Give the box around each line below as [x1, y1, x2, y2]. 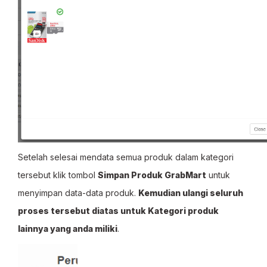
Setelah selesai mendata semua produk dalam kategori [18, 152, 234, 162]
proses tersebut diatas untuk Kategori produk [18, 206, 219, 216]
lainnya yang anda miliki [18, 223, 117, 234]
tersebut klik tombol [18, 170, 98, 180]
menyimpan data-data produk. [18, 188, 138, 198]
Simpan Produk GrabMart [98, 170, 206, 180]
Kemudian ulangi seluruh [138, 188, 243, 198]
